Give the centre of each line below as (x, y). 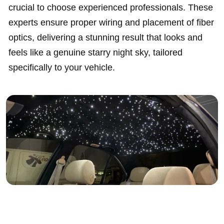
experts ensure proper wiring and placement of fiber (111, 22)
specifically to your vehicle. (62, 67)
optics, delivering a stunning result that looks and (105, 37)
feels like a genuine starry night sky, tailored (95, 52)
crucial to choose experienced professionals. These (111, 7)
